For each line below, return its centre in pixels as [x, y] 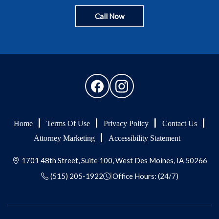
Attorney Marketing [64, 138]
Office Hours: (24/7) [145, 176]
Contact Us [180, 123]
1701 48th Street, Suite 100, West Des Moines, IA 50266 [114, 160]
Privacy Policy [126, 123]
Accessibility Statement [144, 138]
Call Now [109, 16]
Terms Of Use [68, 123]
